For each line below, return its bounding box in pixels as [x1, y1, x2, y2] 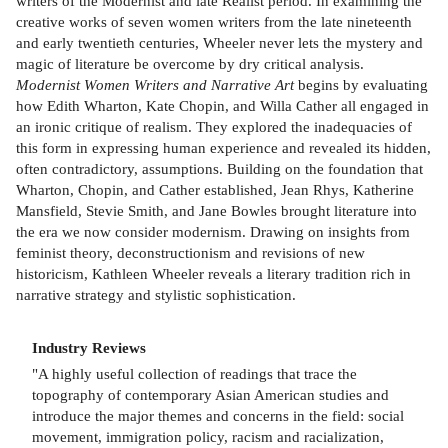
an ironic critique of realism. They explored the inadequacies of [16, 117, 412, 135]
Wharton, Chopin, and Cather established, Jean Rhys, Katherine [16, 180, 414, 198]
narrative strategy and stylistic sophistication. [16, 285, 296, 303]
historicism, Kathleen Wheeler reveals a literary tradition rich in [16, 264, 411, 282]
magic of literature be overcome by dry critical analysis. [16, 54, 364, 72]
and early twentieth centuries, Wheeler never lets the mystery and [16, 33, 423, 51]
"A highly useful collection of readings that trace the [32, 365, 357, 383]
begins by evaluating [294, 75, 428, 93]
